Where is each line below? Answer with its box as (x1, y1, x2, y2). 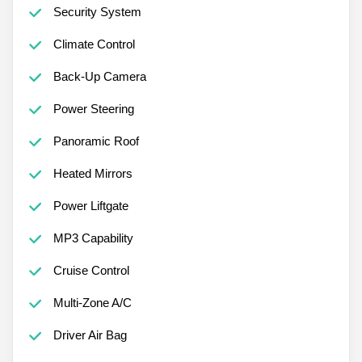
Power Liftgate (53, 198, 128, 213)
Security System (53, 4, 141, 19)
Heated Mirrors (53, 166, 133, 180)
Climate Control (53, 36, 135, 51)
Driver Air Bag (53, 327, 127, 342)
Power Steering (53, 101, 134, 116)
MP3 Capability (53, 230, 133, 245)
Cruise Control (53, 263, 129, 277)
